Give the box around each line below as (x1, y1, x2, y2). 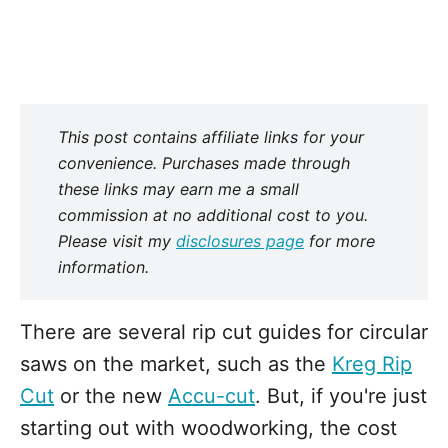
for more (304, 231, 375, 251)
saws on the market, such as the (20, 352, 332, 376)
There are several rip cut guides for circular (20, 320, 428, 344)
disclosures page (176, 231, 304, 251)
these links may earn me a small (58, 179, 299, 199)
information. (58, 257, 149, 277)
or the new (54, 384, 168, 408)
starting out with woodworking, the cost (20, 416, 397, 440)
